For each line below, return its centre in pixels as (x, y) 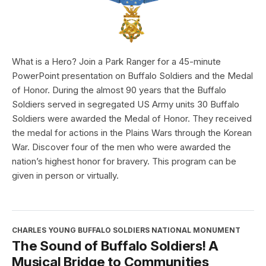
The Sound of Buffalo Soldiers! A (115, 246)
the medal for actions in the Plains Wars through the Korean (132, 133)
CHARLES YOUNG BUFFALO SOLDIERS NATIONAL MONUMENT (126, 230)
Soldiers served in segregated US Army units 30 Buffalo (126, 104)
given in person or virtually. (65, 176)
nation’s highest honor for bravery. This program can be (124, 161)
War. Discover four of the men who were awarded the (121, 147)
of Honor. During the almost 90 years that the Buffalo (119, 90)
